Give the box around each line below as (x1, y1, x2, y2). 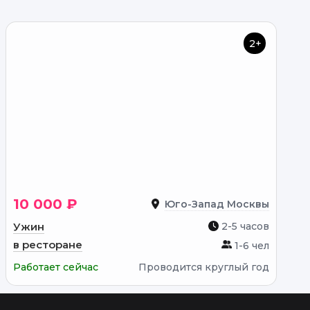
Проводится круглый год (138, 261, 269, 273)
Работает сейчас (12, 261, 98, 273)
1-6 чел (231, 239, 269, 252)
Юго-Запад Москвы (164, 198, 269, 210)
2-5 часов (218, 220, 269, 232)
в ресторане (12, 238, 82, 251)
